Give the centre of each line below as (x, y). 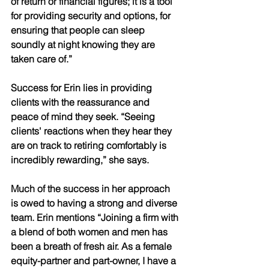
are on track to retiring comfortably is (90, 146)
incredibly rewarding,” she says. (81, 160)
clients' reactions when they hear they (92, 131)
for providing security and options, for (92, 16)
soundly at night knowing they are (84, 45)
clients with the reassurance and (81, 102)
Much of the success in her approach (92, 189)
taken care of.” (43, 59)
